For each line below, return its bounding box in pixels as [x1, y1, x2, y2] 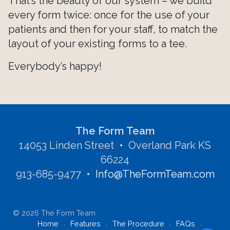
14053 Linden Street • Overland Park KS [19, 139, 211, 152]
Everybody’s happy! [8, 60, 102, 73]
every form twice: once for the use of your [8, 9, 209, 22]
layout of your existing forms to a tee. [8, 37, 187, 50]
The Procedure [112, 219, 164, 228]
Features [70, 219, 101, 228]
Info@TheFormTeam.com [95, 168, 215, 181]
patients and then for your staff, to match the [8, 23, 218, 36]
